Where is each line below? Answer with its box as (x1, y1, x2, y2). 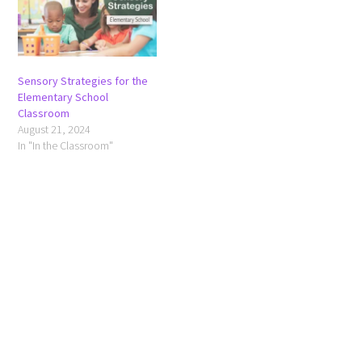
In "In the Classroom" (18, 138, 114, 154)
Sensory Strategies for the (18, 74, 149, 89)
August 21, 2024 (18, 122, 91, 137)
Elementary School (18, 90, 109, 105)
